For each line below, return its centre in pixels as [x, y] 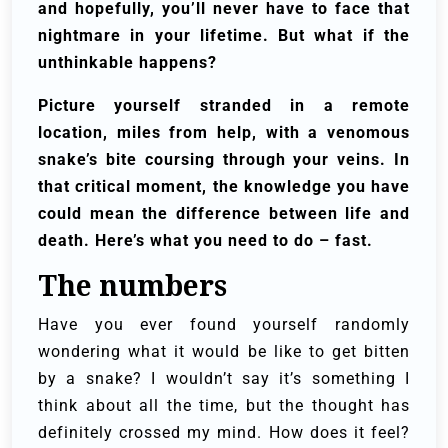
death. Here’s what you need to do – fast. [205, 241]
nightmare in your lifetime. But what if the [224, 36]
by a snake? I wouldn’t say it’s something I [224, 379]
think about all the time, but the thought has [224, 406]
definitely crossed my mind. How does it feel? [224, 433]
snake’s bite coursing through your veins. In [224, 160]
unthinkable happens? [127, 63]
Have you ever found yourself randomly [224, 325]
